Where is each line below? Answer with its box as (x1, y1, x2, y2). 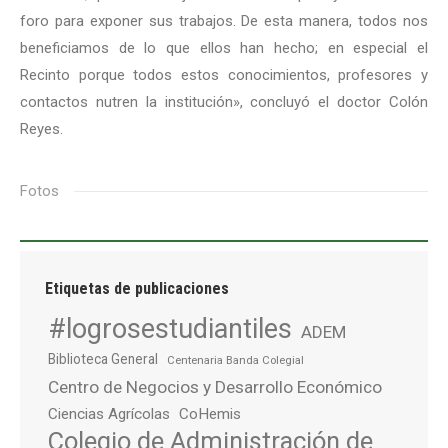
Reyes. (20, 119, 63, 138)
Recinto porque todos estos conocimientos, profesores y (20, 65, 428, 84)
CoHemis (179, 404, 241, 423)
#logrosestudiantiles (48, 312, 292, 345)
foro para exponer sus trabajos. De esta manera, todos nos (20, 11, 428, 30)
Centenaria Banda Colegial (167, 352, 304, 367)
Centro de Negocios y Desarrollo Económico (48, 376, 382, 397)
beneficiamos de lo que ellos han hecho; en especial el (20, 38, 428, 57)
